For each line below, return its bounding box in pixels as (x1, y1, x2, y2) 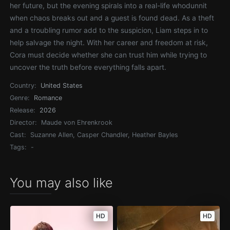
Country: (10, 82, 36, 89)
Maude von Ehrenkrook (41, 119, 113, 126)
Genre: (10, 94, 30, 102)
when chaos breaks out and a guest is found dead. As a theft (10, 14, 215, 22)
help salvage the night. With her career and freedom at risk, (10, 39, 208, 47)
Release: (10, 106, 35, 114)
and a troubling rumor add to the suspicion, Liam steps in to (10, 26, 208, 34)
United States (41, 82, 83, 89)
